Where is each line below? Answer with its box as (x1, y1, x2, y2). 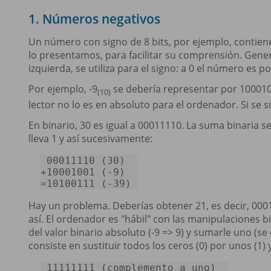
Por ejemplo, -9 (28, 82, 97, 96)
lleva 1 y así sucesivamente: (28, 131, 152, 145)
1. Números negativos (28, 10, 160, 28)
